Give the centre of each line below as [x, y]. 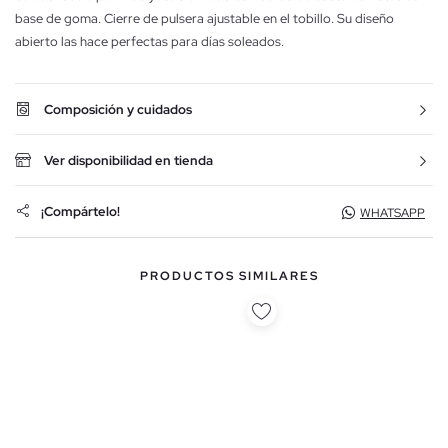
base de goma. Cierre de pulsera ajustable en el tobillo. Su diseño [204, 18]
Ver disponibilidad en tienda [128, 160]
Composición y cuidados [118, 109]
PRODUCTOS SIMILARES [229, 275]
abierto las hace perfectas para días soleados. [149, 41]
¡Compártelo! [80, 212]
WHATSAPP [392, 212]
